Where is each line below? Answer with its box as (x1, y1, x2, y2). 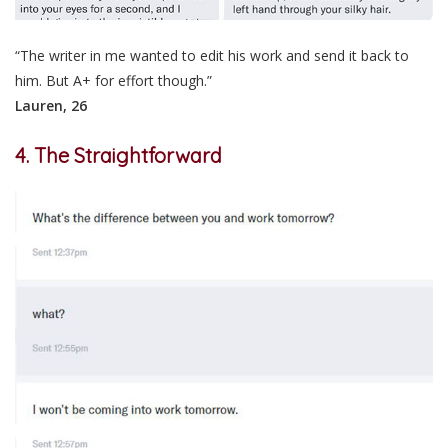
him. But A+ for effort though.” (15, 71, 212, 91)
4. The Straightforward (15, 143, 222, 169)
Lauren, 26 (15, 96, 87, 116)
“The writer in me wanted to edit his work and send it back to (15, 46, 409, 66)
